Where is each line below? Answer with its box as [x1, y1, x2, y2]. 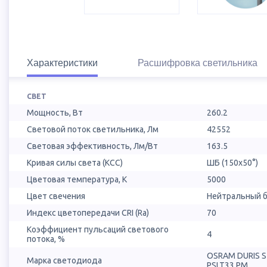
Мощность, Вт [27, 108, 83, 118]
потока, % [27, 234, 65, 244]
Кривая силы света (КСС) [27, 158, 123, 168]
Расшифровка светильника [138, 58, 257, 69]
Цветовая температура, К [27, 175, 127, 185]
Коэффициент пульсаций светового [27, 225, 169, 235]
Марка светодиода [27, 256, 102, 266]
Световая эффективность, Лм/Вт [27, 141, 158, 151]
